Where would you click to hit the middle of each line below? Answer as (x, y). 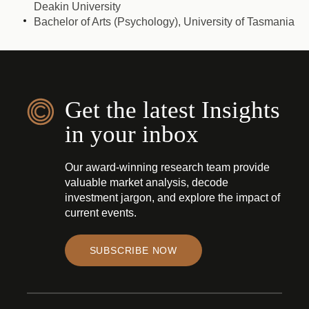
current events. (100, 212)
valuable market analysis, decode (146, 182)
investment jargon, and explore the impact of (172, 197)
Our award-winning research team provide (167, 167)
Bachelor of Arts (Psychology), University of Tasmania (164, 22)
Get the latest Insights (172, 110)
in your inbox (131, 134)
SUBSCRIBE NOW (133, 250)
